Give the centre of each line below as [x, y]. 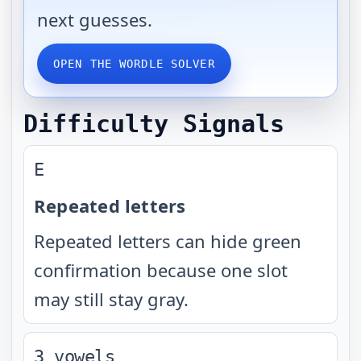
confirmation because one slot [161, 270]
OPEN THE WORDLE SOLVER [134, 64]
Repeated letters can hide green [168, 241]
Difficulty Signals [154, 124]
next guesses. [95, 19]
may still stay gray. [111, 299]
